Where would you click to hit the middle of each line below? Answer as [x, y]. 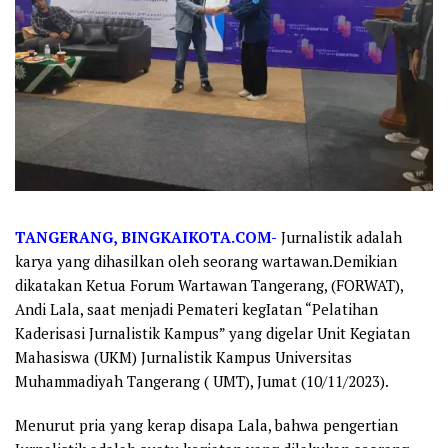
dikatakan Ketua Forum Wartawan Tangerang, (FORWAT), [209, 284]
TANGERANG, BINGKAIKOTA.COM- [146, 236]
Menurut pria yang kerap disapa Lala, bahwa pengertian [206, 424]
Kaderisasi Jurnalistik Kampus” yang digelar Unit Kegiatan [212, 332]
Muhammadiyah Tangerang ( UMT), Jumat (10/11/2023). [202, 380]
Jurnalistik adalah [341, 236]
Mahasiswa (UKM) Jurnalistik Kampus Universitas [183, 356]
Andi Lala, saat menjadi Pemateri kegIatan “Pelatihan [196, 308]
